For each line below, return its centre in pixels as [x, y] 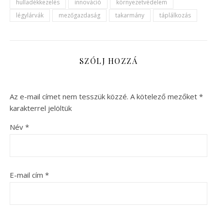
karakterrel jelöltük [41, 108]
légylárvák [30, 15]
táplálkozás [175, 15]
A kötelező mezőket [165, 96]
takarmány [130, 15]
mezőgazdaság [79, 15]
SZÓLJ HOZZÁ [108, 61]
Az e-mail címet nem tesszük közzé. [69, 96]
